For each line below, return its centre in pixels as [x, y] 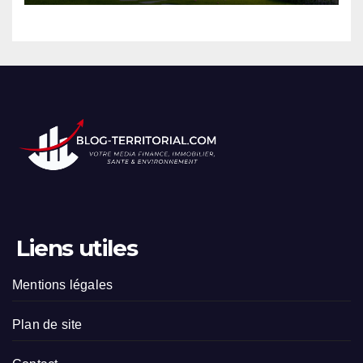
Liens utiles [77, 248]
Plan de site [47, 325]
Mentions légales [63, 285]
